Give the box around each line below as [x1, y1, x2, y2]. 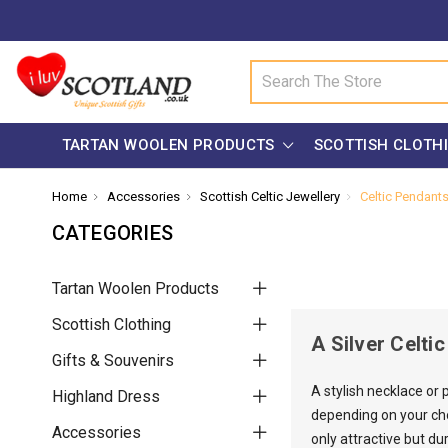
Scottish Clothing [51, 314, 171, 334]
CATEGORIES [51, 220, 173, 245]
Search [250, 61, 295, 78]
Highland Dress [51, 386, 160, 406]
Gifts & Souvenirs [51, 350, 174, 370]
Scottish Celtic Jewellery [200, 188, 340, 204]
